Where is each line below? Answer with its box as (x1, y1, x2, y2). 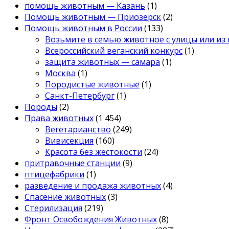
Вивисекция (45, 134, 94, 146)
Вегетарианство (45, 123, 111, 135)
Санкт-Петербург (45, 89, 114, 101)
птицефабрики (25, 168, 84, 180)
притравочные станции (25, 157, 121, 169)
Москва (45, 67, 76, 79)
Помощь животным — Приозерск (25, 11, 161, 22)
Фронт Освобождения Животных (25, 213, 157, 225)
